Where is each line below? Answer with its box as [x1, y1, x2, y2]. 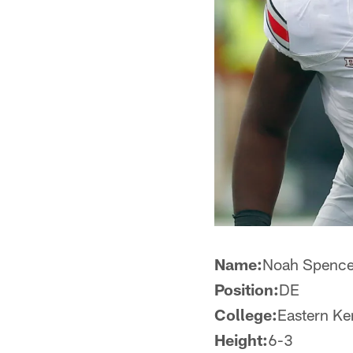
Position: [214, 280, 279, 299]
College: [214, 305, 277, 324]
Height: [214, 330, 268, 349]
